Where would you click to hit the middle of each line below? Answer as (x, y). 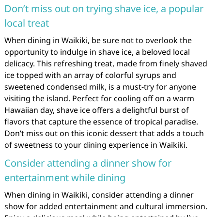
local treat (26, 23)
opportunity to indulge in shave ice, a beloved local (97, 52)
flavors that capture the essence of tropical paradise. (101, 121)
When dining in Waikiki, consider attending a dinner (99, 194)
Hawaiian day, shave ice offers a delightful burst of (96, 110)
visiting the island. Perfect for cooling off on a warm (99, 98)
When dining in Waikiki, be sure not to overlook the (98, 40)
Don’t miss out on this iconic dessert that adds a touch (104, 133)
